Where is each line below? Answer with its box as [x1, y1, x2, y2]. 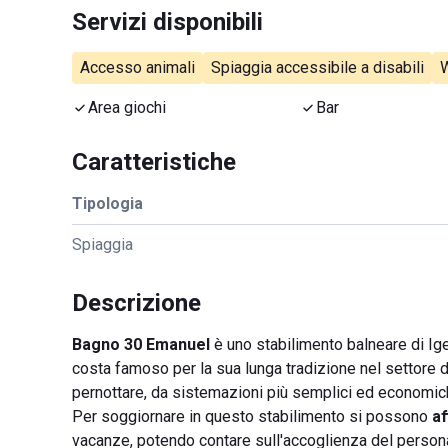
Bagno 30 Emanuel [72, 335, 210, 354]
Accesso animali [80, 58, 195, 77]
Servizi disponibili [72, 8, 263, 36]
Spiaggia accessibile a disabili [211, 58, 424, 77]
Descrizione [72, 289, 201, 317]
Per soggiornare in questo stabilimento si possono [72, 407, 432, 426]
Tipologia [72, 194, 143, 213]
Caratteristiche [72, 148, 236, 176]
